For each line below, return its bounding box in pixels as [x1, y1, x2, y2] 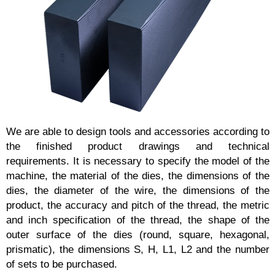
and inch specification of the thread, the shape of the [6, 214, 270, 226]
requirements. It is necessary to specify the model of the [6, 155, 270, 167]
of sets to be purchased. [6, 258, 117, 270]
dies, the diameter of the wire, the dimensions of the [6, 184, 270, 196]
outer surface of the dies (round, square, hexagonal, [6, 228, 270, 241]
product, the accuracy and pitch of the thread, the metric [6, 199, 270, 211]
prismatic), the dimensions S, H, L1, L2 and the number [6, 243, 270, 255]
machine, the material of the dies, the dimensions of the [6, 169, 270, 182]
